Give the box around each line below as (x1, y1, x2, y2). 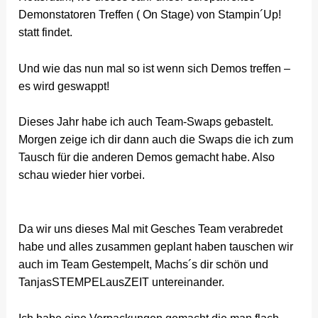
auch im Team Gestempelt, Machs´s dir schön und (18, 258, 269, 270)
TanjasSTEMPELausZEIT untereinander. (18, 275, 225, 288)
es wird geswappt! (18, 79, 110, 92)
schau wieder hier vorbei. (18, 169, 146, 182)
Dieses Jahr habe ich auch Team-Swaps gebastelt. (18, 116, 274, 128)
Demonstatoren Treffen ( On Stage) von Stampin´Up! (18, 9, 282, 21)
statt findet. (18, 26, 73, 39)
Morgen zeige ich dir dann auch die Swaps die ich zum (18, 133, 294, 146)
